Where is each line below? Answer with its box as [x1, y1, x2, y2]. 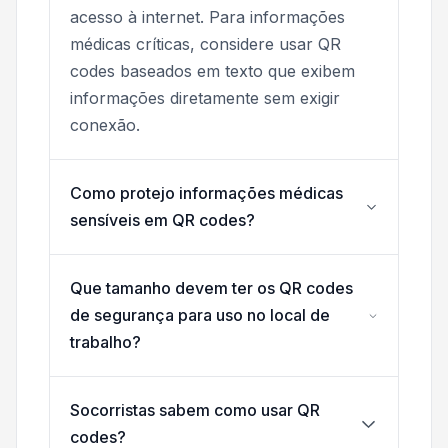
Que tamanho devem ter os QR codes [70, 278, 353, 299]
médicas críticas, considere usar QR [70, 34, 341, 55]
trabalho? [70, 332, 141, 353]
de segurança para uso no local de [70, 305, 330, 326]
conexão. [70, 115, 140, 136]
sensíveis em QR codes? [70, 210, 255, 231]
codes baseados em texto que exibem [70, 61, 355, 82]
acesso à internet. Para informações [70, 7, 345, 28]
